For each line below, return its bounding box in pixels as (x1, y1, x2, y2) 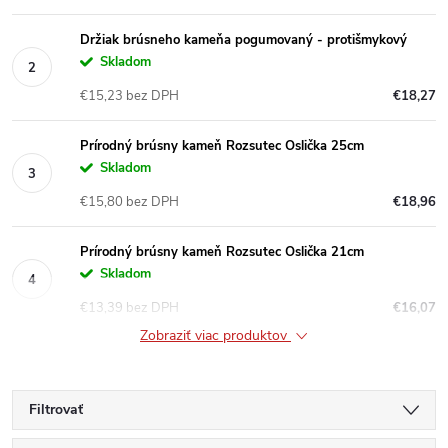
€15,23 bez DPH (80, 86, 179, 105)
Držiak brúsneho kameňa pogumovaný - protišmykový (80, 30, 407, 49)
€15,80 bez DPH (80, 192, 179, 211)
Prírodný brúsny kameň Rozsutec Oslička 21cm (80, 242, 364, 261)
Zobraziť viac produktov (140, 325, 291, 345)
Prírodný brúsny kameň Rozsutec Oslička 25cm (80, 136, 364, 155)
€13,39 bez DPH (80, 298, 179, 317)
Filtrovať (29, 399, 83, 419)
